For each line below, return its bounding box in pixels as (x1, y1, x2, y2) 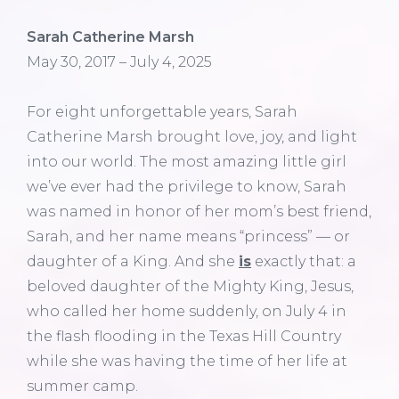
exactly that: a (251, 252, 356, 270)
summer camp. (27, 377, 138, 395)
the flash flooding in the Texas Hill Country (27, 327, 341, 345)
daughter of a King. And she (27, 252, 239, 270)
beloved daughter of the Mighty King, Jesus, (27, 277, 354, 295)
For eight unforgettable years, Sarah (27, 102, 297, 120)
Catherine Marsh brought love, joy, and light (27, 127, 357, 145)
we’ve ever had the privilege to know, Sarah (27, 177, 346, 195)
